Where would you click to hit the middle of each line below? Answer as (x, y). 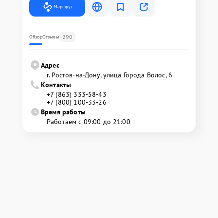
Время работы (63, 112)
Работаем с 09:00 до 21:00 (89, 121)
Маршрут (63, 6)
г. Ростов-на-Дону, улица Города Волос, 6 (109, 75)
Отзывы (51, 36)
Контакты (56, 84)
